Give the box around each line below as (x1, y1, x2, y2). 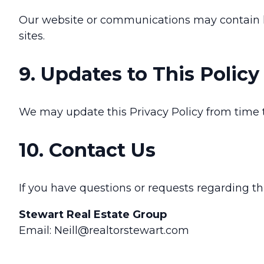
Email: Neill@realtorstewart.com (19, 224, 189, 237)
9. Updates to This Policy (19, 62, 259, 86)
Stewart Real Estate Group (19, 208, 167, 222)
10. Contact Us (19, 138, 156, 162)
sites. (19, 29, 45, 43)
